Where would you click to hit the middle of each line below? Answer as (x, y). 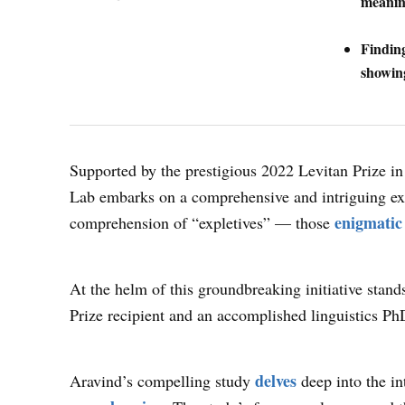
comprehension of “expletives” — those (202, 222)
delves (276, 380)
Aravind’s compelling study (163, 380)
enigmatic (369, 222)
